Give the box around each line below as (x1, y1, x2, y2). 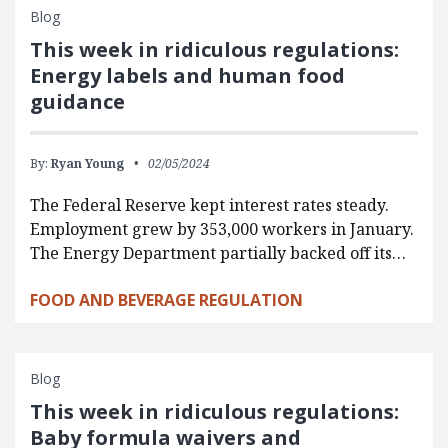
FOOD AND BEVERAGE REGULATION (30, 288, 303, 311)
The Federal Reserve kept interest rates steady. (30, 193, 389, 216)
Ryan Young (51, 154, 124, 172)
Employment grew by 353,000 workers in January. (30, 217, 414, 240)
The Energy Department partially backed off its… (30, 241, 406, 264)
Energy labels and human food (30, 61, 345, 89)
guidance (30, 87, 125, 115)
